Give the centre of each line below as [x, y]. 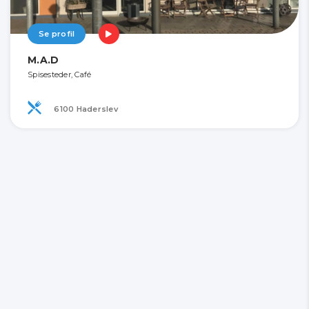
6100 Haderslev [85, 109]
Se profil [57, 34]
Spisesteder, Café [60, 75]
